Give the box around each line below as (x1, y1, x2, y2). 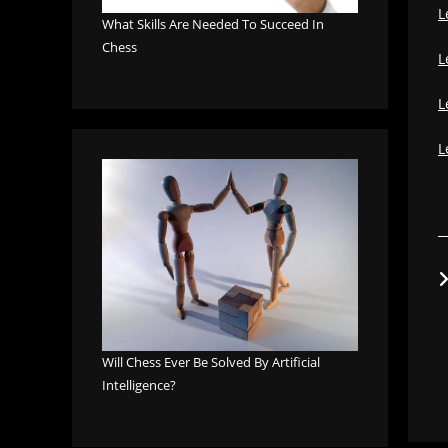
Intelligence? (102, 376, 176, 395)
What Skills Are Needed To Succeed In (102, 15, 324, 34)
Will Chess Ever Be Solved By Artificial (102, 353, 320, 372)
